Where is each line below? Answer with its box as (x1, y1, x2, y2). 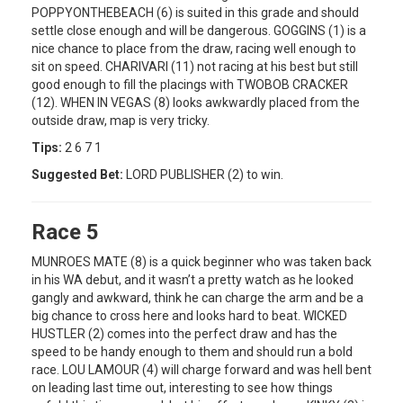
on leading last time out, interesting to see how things (31, 380, 333, 395)
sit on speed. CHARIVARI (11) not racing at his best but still (31, 58, 358, 74)
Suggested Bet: (31, 166, 123, 182)
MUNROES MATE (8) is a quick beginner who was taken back (31, 254, 372, 269)
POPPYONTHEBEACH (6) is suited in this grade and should (31, 4, 359, 20)
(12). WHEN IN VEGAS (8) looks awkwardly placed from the (31, 94, 360, 110)
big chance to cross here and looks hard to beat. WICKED (31, 308, 347, 323)
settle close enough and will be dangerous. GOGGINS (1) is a (31, 22, 366, 38)
